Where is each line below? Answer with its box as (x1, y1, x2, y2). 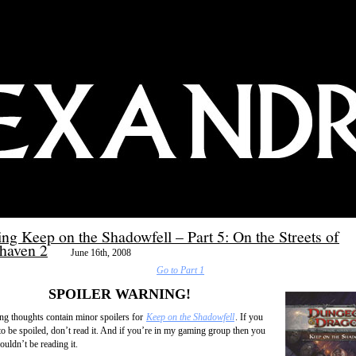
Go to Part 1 (157, 265, 205, 277)
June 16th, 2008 (71, 247, 132, 259)
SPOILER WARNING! (48, 285, 191, 302)
